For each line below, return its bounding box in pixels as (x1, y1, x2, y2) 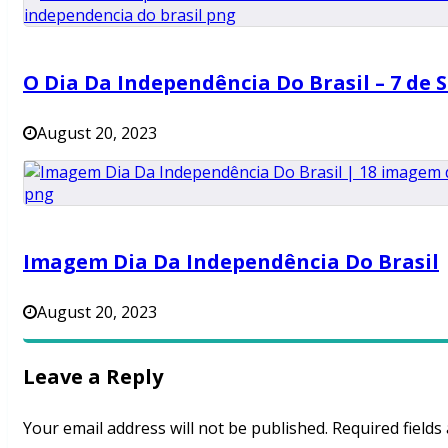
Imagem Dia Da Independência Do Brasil (23, 247, 439, 275)
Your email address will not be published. (23, 416, 328, 439)
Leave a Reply (23, 362, 163, 390)
